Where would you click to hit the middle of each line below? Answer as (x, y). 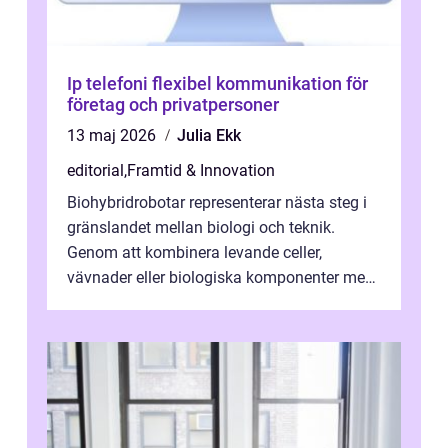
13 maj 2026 (113, 136)
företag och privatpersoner (173, 105)
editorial (95, 171)
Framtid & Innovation (201, 171)
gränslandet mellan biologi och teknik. (201, 228)
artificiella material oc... (149, 303)
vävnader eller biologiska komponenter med (220, 278)
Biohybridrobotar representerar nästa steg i (217, 203)
